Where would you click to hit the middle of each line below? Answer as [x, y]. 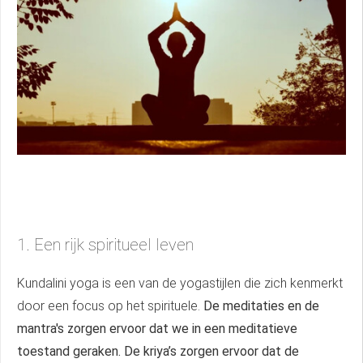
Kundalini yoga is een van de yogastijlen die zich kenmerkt [180, 283]
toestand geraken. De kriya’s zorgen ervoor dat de [158, 351]
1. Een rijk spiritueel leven [105, 244]
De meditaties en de [261, 305]
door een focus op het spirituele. [110, 305]
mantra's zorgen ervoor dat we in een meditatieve [157, 328]
